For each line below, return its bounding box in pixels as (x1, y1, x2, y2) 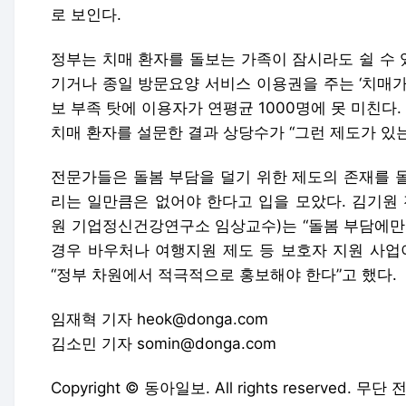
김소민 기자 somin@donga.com (51, 334, 276, 353)
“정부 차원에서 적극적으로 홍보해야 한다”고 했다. (51, 266, 397, 284)
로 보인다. (51, 5, 121, 24)
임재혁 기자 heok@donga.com (51, 310, 268, 328)
